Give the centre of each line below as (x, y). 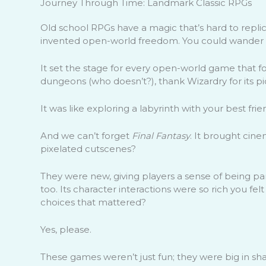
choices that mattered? (93, 202)
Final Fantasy (161, 135)
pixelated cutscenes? (88, 148)
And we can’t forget (86, 135)
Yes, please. (66, 229)
